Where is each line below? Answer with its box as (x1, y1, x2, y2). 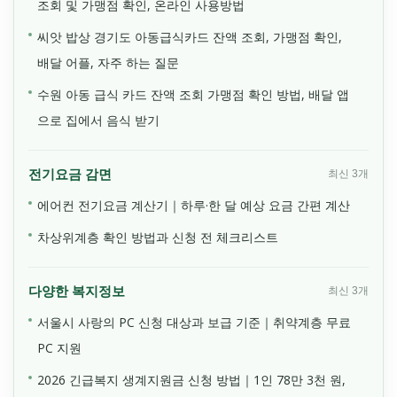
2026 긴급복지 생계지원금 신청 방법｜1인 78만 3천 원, (37, 370, 346, 388)
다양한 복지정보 (28, 283, 125, 299)
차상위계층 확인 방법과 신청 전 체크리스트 (37, 228, 278, 245)
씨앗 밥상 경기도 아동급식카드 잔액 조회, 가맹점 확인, (37, 27, 342, 45)
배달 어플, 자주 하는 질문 (37, 53, 179, 71)
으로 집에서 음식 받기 (37, 111, 160, 128)
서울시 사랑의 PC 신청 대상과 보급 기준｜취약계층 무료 (37, 313, 351, 331)
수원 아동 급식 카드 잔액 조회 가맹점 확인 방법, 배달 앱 (37, 85, 349, 103)
